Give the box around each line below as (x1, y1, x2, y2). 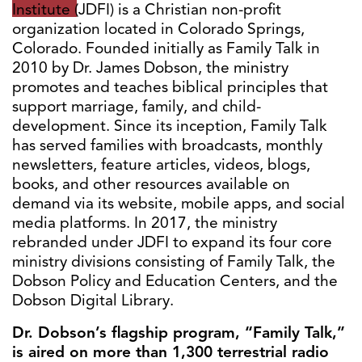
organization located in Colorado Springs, (12, 19, 305, 39)
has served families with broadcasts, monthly (12, 135, 322, 155)
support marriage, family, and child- (12, 96, 261, 116)
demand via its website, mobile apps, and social (12, 193, 345, 213)
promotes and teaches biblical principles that (12, 77, 328, 97)
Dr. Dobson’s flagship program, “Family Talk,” (12, 322, 345, 343)
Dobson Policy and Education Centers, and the (12, 271, 338, 291)
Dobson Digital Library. (12, 290, 174, 310)
